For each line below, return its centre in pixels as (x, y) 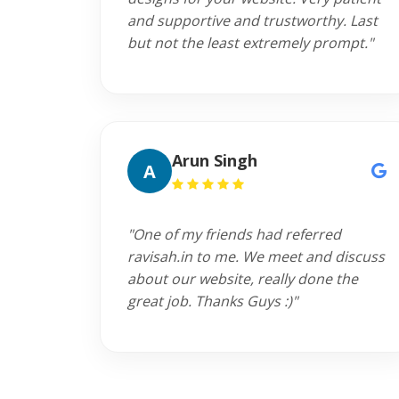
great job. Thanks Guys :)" (212, 301)
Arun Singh (215, 160)
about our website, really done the (243, 279)
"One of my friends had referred (234, 234)
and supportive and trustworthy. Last (252, 20)
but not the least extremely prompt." (250, 43)
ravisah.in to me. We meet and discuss (256, 256)
